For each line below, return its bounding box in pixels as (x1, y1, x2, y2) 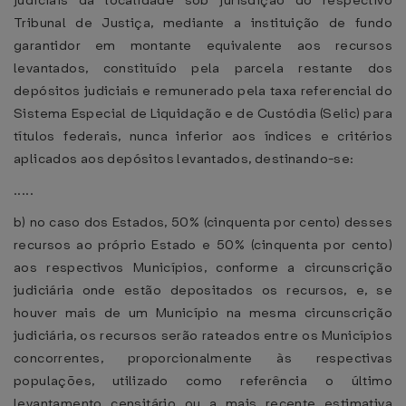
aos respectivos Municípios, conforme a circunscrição (14, 258, 392, 276)
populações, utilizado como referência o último (14, 372, 392, 390)
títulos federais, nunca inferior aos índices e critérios (14, 127, 392, 145)
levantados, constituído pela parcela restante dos (14, 59, 392, 77)
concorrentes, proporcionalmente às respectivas (14, 349, 392, 367)
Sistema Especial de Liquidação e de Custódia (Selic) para (14, 104, 392, 122)
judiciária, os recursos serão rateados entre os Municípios (14, 326, 392, 344)
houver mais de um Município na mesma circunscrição (14, 304, 392, 322)
